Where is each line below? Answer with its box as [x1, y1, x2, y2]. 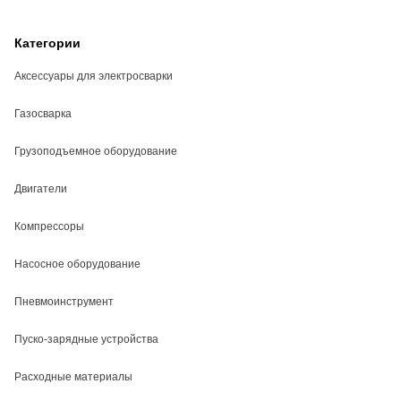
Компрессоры [14, 219, 84, 233]
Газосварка [14, 107, 72, 120]
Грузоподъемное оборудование [14, 144, 177, 158]
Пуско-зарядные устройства [14, 332, 158, 346]
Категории [14, 35, 81, 50]
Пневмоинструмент [14, 294, 114, 308]
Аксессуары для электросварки [14, 69, 173, 82]
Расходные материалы [14, 370, 132, 383]
